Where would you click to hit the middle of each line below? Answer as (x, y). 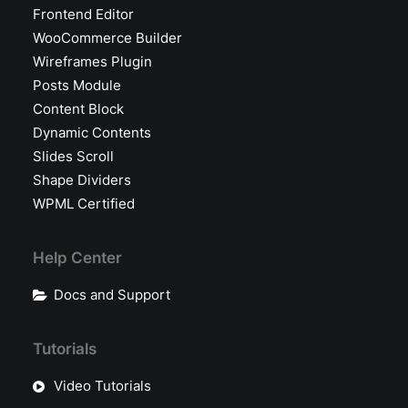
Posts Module (77, 85)
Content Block (78, 109)
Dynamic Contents (92, 133)
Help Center (77, 258)
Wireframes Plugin (92, 61)
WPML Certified (84, 204)
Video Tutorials (102, 386)
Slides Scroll (73, 156)
